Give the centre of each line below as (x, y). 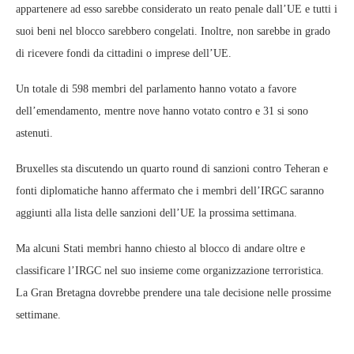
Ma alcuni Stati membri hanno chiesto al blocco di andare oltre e (160, 248)
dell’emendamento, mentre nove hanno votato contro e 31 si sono (162, 111)
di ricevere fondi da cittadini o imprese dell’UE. (124, 53)
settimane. (38, 314)
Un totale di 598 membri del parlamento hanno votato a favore (156, 88)
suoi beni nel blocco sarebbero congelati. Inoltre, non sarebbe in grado (173, 31)
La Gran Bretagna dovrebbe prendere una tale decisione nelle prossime (173, 292)
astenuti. (34, 133)
